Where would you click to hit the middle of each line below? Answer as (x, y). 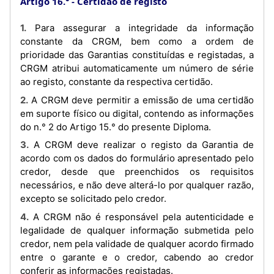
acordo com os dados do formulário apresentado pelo (137, 158)
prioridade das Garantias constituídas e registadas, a (137, 55)
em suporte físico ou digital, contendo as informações (137, 113)
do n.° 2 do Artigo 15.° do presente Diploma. (116, 127)
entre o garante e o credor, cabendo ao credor (137, 257)
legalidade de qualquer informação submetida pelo (137, 230)
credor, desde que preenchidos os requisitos (137, 172)
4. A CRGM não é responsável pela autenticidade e (24, 217)
